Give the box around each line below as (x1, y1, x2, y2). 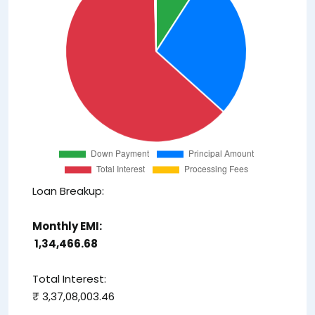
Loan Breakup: (32, 183, 104, 198)
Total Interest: (32, 271, 106, 286)
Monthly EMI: (32, 218, 102, 233)
